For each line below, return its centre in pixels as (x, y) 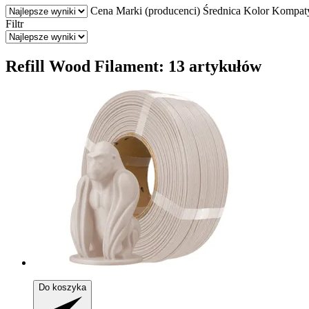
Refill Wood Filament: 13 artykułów (133, 66)
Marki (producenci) (158, 10)
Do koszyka (62, 287)
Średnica (222, 10)
